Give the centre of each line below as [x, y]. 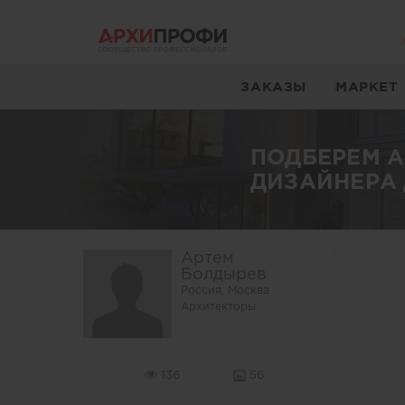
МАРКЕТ [367, 86]
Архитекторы [218, 306]
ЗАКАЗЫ [273, 86]
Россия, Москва [225, 290]
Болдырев [223, 274]
